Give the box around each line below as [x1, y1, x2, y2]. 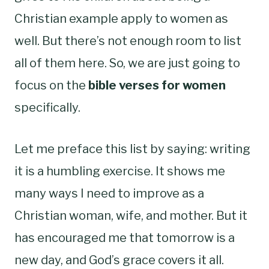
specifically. [14, 100, 80, 115]
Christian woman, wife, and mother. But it [14, 208, 247, 223]
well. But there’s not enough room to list [14, 33, 241, 48]
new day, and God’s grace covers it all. [14, 252, 224, 267]
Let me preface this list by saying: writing [14, 141, 250, 156]
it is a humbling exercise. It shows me [14, 163, 225, 178]
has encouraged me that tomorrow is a [14, 230, 235, 245]
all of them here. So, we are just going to [14, 55, 240, 70]
